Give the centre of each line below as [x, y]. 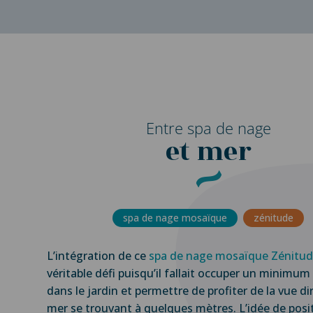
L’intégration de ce [98, 255]
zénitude [274, 217]
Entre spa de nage [208, 128]
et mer [208, 152]
